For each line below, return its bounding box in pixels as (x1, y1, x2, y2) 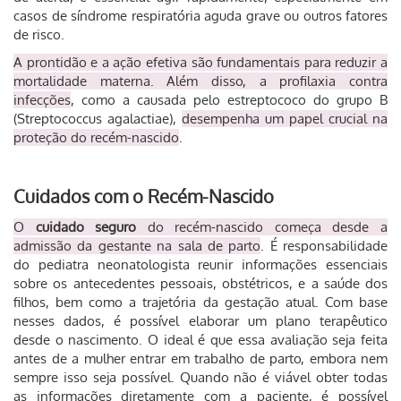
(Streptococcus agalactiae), (13, 110, 182, 127)
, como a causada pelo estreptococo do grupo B (71, 91, 388, 108)
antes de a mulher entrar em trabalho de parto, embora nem (13, 350, 388, 367)
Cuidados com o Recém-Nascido (13, 184, 274, 208)
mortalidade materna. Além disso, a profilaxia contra (13, 73, 388, 90)
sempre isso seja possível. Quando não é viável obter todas (13, 369, 388, 386)
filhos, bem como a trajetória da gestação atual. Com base (13, 294, 388, 311)
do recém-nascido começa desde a (136, 218, 388, 235)
